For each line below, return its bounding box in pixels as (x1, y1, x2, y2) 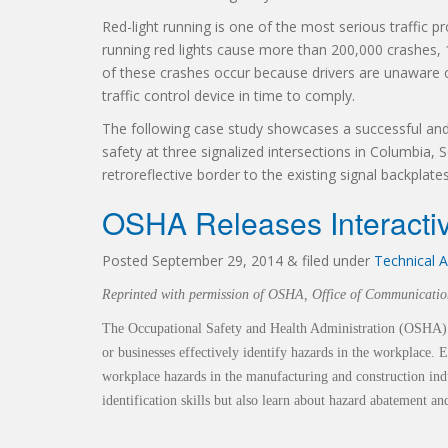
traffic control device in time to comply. (102, 86, 355, 105)
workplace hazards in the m (102, 369, 257, 384)
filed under (298, 251, 374, 270)
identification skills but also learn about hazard (102, 393, 370, 408)
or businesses (102, 345, 179, 360)
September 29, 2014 (152, 251, 283, 270)
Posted (102, 251, 152, 270)
